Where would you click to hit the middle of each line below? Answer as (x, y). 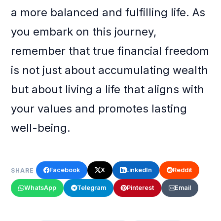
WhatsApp (40, 188)
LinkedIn (139, 170)
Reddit (183, 170)
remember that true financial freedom (110, 51)
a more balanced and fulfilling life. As (108, 13)
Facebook (65, 170)
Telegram (92, 188)
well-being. (41, 128)
